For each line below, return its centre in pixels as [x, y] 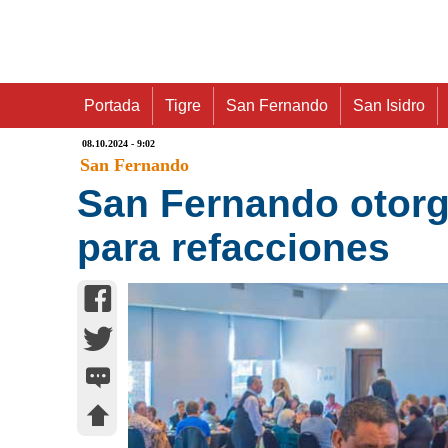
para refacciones [233, 247]
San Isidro [389, 105]
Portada [112, 105]
